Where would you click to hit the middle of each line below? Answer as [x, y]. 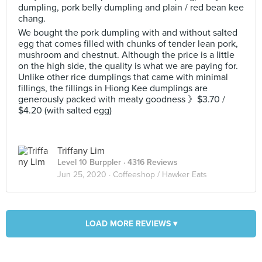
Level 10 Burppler [89, 162]
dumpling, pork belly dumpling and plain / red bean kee [131, 8]
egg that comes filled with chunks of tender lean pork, [128, 44]
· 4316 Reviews [149, 162]
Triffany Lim [81, 151]
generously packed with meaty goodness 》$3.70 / [122, 99]
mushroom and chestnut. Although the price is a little [126, 55]
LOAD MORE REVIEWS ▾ [131, 224]
